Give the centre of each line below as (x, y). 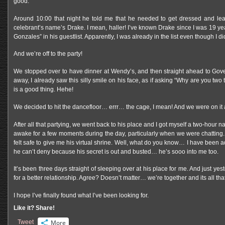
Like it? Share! (34, 208)
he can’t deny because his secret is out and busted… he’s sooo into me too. (116, 151)
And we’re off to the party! (48, 54)
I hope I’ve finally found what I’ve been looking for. (81, 196)
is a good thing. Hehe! (43, 90)
